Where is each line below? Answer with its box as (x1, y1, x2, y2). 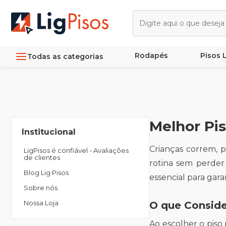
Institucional (22, 127, 76, 137)
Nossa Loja (24, 199, 59, 207)
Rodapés (134, 51, 168, 60)
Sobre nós (24, 184, 58, 192)
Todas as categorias (27, 51, 103, 61)
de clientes (24, 153, 60, 161)
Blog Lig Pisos (24, 168, 69, 177)
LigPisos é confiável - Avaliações (24, 146, 129, 154)
